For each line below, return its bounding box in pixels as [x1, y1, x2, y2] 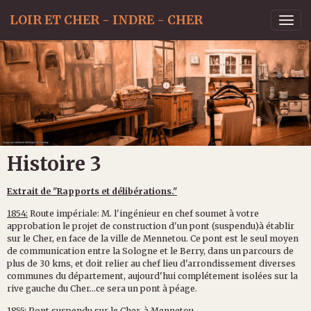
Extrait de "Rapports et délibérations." [7, 185, 177, 196]
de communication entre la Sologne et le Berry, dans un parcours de [7, 245, 294, 256]
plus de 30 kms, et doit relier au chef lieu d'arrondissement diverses [7, 258, 296, 269]
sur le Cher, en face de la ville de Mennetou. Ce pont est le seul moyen [7, 233, 299, 244]
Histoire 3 [7, 151, 101, 176]
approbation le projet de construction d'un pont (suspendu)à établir [7, 220, 294, 231]
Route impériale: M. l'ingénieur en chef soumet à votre [28, 208, 259, 219]
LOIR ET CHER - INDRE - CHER [10, 12, 203, 28]
